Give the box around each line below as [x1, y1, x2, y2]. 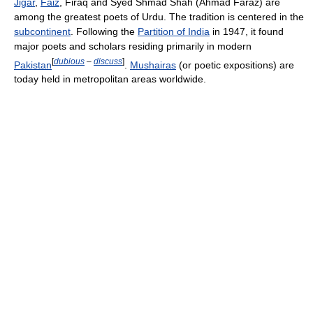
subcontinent [14, 25, 71, 37]
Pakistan [14, 59, 52, 71]
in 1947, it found [210, 25, 284, 37]
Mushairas [130, 59, 176, 71]
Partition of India [138, 25, 210, 37]
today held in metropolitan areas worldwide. [14, 73, 206, 85]
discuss [94, 56, 122, 66]
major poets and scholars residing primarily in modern [14, 40, 252, 52]
